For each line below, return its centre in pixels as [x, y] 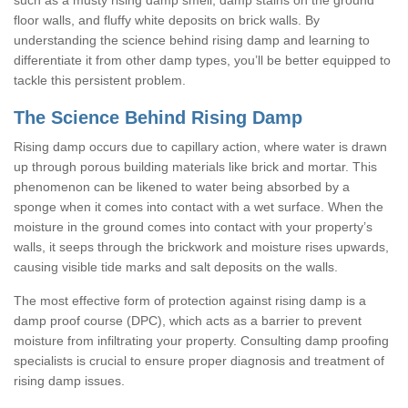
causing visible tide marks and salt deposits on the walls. [176, 266]
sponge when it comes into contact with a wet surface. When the [199, 206]
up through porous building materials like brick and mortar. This [195, 166]
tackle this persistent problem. [100, 80]
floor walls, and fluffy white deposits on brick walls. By [167, 20]
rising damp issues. [69, 380]
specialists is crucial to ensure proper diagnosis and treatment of [199, 360]
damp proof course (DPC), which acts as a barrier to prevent [188, 320]
